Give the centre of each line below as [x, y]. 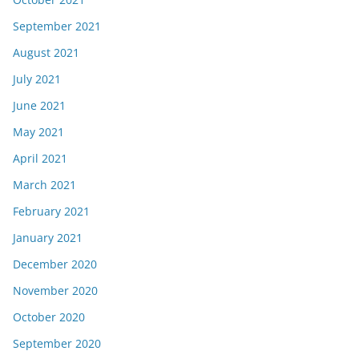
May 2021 [38, 132]
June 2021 [39, 105]
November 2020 [55, 290]
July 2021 [37, 79]
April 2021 [40, 158]
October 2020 [49, 317]
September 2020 [57, 343]
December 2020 [55, 264]
